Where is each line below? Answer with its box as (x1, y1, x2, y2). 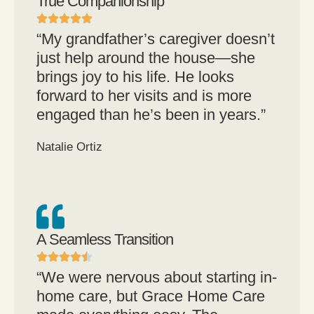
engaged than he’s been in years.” (36, 106, 266, 124)
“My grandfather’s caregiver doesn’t (36, 30, 275, 48)
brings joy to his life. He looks (36, 68, 234, 86)
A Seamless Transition (36, 231, 173, 249)
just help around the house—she (36, 49, 255, 67)
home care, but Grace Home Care (36, 287, 265, 306)
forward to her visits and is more (36, 87, 252, 105)
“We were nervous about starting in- (36, 268, 277, 287)
